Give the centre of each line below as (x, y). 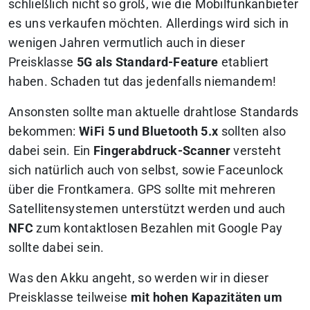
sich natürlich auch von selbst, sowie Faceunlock (146, 170)
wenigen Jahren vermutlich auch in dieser (127, 43)
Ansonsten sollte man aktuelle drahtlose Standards (154, 112)
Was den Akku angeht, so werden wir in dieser (139, 278)
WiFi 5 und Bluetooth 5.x (149, 131)
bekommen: (44, 131)
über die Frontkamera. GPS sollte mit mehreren (142, 189)
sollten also (252, 131)
